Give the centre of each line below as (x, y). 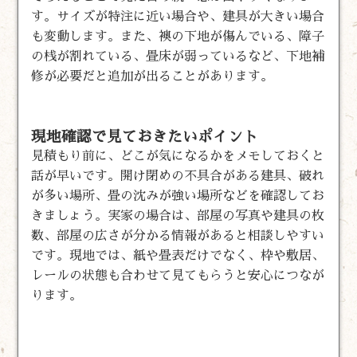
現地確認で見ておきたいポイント (145, 136)
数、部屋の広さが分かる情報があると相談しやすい (178, 235)
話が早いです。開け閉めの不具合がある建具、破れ (178, 176)
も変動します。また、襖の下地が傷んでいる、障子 (178, 36)
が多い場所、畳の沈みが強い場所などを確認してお (178, 196)
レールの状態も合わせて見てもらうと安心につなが (178, 275)
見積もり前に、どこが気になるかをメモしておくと (178, 156)
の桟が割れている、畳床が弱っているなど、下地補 (178, 56)
